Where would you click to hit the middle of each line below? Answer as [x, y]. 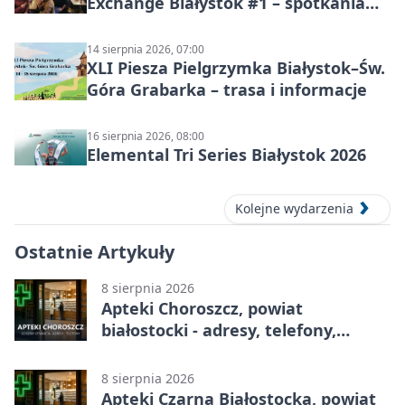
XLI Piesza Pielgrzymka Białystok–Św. [236, 68]
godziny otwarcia [170, 351]
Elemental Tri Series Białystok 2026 [226, 155]
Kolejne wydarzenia [294, 209]
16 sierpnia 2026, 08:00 [146, 137]
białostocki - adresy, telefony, [219, 330]
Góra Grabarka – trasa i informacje [227, 90]
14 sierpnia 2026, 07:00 [146, 50]
